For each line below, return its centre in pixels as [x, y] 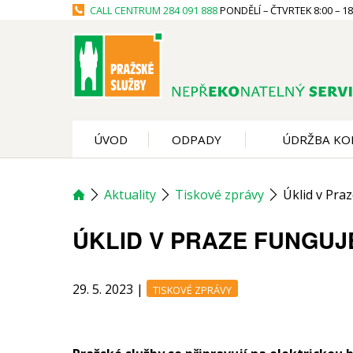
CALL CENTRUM [125, 10]
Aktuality [130, 195]
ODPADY [197, 139]
